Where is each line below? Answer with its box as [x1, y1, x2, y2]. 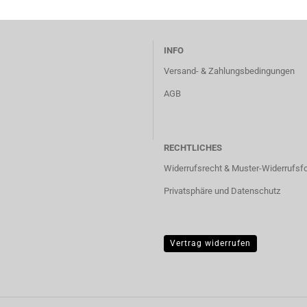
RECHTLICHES [164, 143, 222, 153]
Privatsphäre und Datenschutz [164, 186, 280, 196]
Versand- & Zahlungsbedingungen [164, 66, 295, 76]
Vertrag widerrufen [170, 238, 251, 248]
